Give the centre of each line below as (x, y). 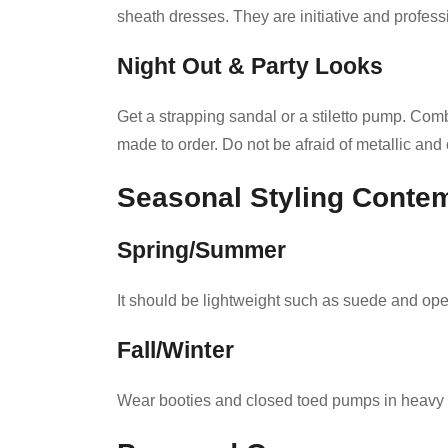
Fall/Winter (175, 351)
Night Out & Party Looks (250, 67)
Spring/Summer (201, 251)
